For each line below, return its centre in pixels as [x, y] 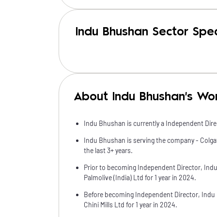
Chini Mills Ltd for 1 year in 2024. [131, 205]
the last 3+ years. [108, 150]
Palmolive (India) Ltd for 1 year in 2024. [140, 178]
